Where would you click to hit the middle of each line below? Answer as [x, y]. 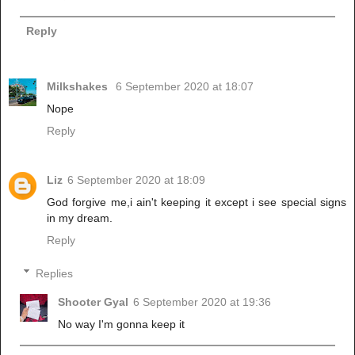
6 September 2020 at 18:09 [136, 180]
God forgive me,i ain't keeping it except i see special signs [197, 202]
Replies [55, 273]
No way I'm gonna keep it [122, 324]
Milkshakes [79, 87]
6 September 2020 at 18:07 [185, 87]
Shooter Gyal [94, 302]
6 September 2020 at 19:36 [202, 302]
